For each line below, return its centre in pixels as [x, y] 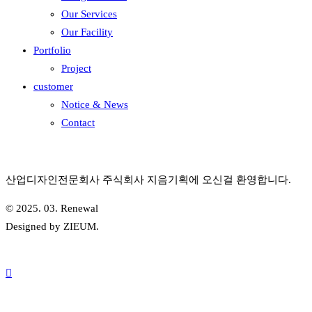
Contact [78, 123]
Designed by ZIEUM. [52, 226]
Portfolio [52, 50]
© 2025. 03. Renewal [52, 208]
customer [53, 86]
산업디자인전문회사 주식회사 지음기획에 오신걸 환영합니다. [148, 180]
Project [76, 68]
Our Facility [87, 32]
